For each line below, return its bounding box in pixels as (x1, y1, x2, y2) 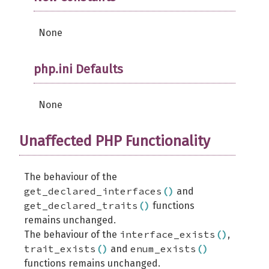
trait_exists (24, 243, 96, 255)
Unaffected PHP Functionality (19, 133, 210, 150)
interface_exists (119, 228, 216, 240)
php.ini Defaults (34, 62, 123, 76)
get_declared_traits (24, 199, 138, 211)
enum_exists (130, 243, 196, 255)
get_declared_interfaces (24, 185, 162, 197)
